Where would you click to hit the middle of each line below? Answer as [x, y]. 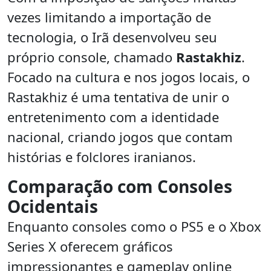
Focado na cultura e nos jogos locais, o [129, 77]
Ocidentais [53, 207]
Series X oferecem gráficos [90, 247]
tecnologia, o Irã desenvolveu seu [112, 37]
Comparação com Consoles [120, 187]
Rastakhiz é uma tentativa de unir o [118, 97]
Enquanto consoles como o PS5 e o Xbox [134, 227]
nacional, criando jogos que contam [120, 137]
